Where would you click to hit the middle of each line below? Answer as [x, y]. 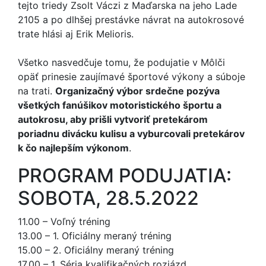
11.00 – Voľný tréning [64, 221]
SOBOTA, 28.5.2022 [108, 198]
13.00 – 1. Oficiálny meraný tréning [95, 236]
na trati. [37, 91]
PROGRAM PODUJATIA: [125, 175]
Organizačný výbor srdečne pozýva [137, 91]
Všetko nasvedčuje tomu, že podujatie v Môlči [121, 62]
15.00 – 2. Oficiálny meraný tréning [96, 250]
